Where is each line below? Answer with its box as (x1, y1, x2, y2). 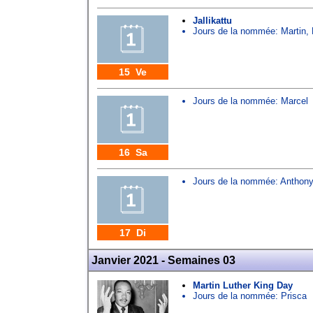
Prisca (281, 291, 307, 301)
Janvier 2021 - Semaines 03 (92, 254, 235, 266)
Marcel (281, 96, 308, 106)
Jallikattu (193, 15, 232, 26)
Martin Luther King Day (193, 280, 293, 291)
